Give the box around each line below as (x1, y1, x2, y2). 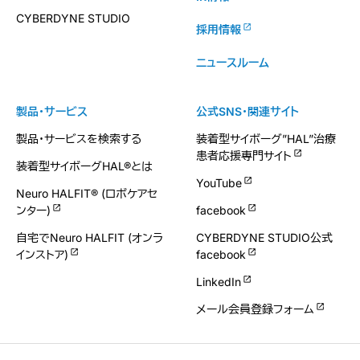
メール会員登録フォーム (196, 302, 314, 316)
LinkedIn (196, 275, 241, 288)
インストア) (16, 247, 68, 261)
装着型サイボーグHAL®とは (16, 159, 153, 173)
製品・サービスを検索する (16, 132, 141, 145)
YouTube (196, 176, 242, 190)
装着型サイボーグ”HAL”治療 (196, 132, 336, 145)
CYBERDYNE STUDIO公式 (196, 231, 333, 244)
